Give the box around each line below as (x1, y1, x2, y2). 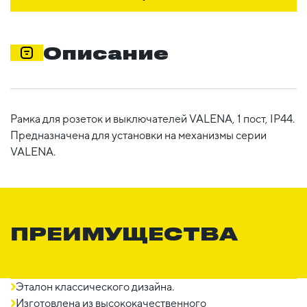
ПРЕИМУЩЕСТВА (10, 221, 238, 244)
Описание (43, 42, 169, 63)
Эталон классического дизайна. (16, 280, 174, 293)
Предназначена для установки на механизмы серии (10, 128, 267, 142)
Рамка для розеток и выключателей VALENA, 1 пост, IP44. (10, 112, 295, 125)
